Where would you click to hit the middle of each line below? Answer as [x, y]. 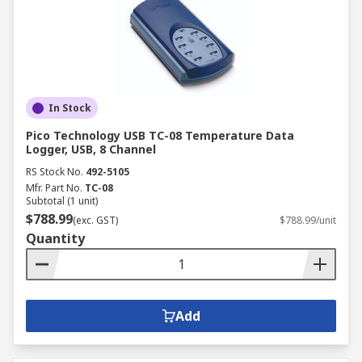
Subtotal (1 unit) [62, 201]
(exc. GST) [95, 220]
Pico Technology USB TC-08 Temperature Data [160, 135]
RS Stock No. [55, 172]
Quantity [55, 238]
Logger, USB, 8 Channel [91, 149]
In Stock [70, 108]
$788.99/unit [308, 220]
